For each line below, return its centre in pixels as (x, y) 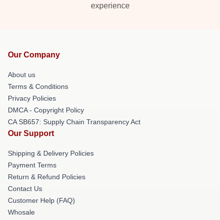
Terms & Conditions (38, 86)
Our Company (34, 55)
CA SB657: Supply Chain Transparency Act (74, 122)
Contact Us (25, 188)
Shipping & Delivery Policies (51, 153)
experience (110, 5)
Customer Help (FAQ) (41, 200)
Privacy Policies (32, 98)
